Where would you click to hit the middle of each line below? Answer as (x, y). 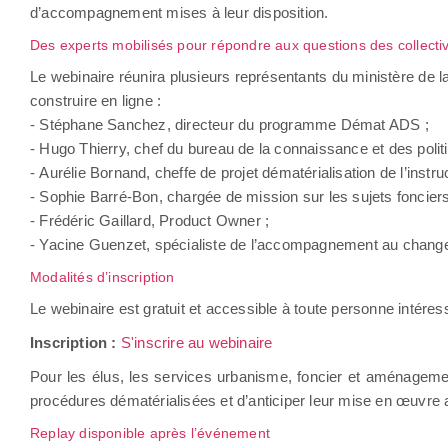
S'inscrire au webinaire (196, 342)
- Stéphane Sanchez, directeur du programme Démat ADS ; (229, 124)
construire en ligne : (96, 100)
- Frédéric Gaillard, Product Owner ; (150, 220)
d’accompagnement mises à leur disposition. (179, 12)
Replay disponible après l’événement (150, 433)
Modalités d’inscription (102, 277)
